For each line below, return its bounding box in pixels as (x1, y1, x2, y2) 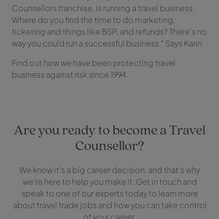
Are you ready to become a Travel (14, 120, 205, 139)
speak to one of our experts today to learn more (21, 188, 198, 199)
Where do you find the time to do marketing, (12, 15, 175, 25)
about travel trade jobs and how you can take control (12, 200, 207, 211)
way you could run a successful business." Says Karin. (12, 38, 204, 49)
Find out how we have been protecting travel (12, 58, 175, 68)
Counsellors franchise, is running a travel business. (12, 3, 195, 14)
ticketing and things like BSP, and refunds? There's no (12, 26, 207, 37)
